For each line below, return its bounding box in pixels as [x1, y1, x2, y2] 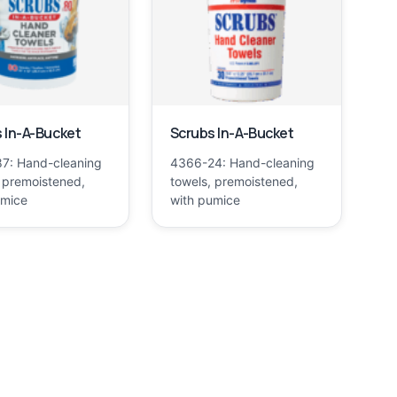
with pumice [169, 192, 240, 208]
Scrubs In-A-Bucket [169, 123, 294, 144]
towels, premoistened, [169, 174, 298, 190]
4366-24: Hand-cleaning [169, 155, 315, 171]
